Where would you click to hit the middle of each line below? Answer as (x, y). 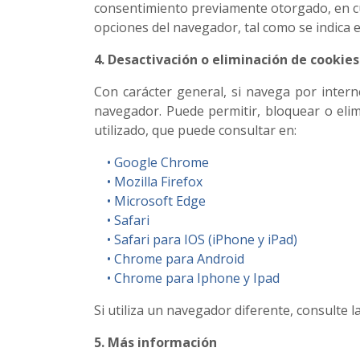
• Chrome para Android (169, 259)
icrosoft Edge (166, 201)
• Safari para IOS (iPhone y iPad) (196, 239)
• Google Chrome (151, 162)
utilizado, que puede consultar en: (195, 130)
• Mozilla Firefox (148, 182)
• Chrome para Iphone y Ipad (187, 278)
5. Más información (155, 342)
